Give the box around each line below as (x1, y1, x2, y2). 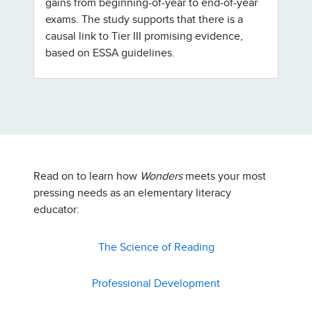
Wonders (140, 171, 185, 182)
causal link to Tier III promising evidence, (45, 31, 243, 42)
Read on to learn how (33, 171, 140, 182)
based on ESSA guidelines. (45, 47, 175, 59)
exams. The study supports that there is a (45, 14, 243, 26)
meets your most (185, 171, 266, 182)
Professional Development (92, 278, 220, 290)
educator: (33, 204, 79, 216)
